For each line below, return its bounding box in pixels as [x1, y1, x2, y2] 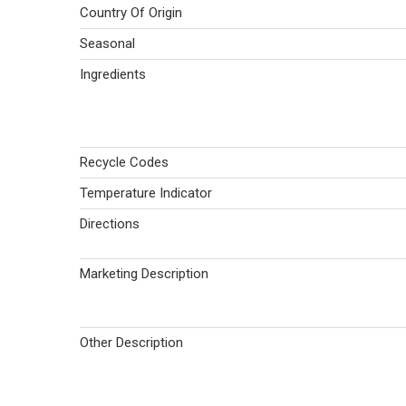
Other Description [80, 334, 183, 351]
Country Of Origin [80, 5, 182, 21]
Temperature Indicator [80, 185, 212, 201]
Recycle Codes [80, 154, 169, 170]
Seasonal [80, 35, 135, 52]
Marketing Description [80, 266, 208, 282]
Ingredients [80, 66, 146, 82]
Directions [80, 216, 140, 232]
